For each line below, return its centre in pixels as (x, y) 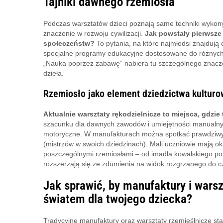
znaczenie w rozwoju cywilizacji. (94, 33)
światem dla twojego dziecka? (118, 199)
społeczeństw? (69, 43)
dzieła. (54, 73)
